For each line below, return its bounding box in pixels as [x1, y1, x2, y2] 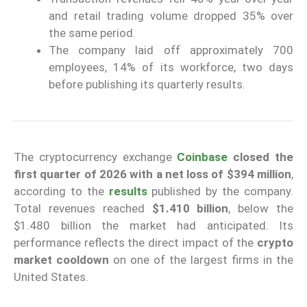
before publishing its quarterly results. [49, 77, 245, 92]
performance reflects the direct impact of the [14, 236, 257, 250]
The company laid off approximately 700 [49, 43, 293, 58]
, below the [228, 201, 294, 216]
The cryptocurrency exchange [14, 150, 177, 164]
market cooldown [14, 253, 109, 267]
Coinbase [177, 150, 228, 164]
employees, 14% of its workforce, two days [49, 60, 293, 75]
